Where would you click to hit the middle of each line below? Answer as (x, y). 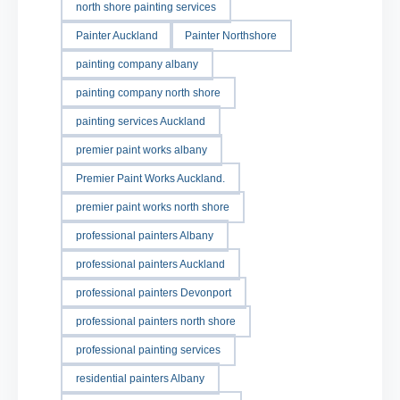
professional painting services (148, 350)
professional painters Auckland (150, 264)
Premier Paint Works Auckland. (150, 178)
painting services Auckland (141, 121)
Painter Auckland (117, 35)
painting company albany (137, 64)
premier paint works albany (142, 150)
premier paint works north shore (153, 207)
